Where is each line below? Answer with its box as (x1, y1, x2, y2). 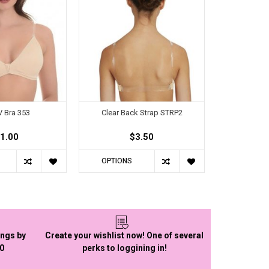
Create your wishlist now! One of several (45, 231, 204, 241)
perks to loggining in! (82, 243, 167, 253)
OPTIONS (101, 157, 132, 166)
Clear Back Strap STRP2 (101, 107, 183, 117)
